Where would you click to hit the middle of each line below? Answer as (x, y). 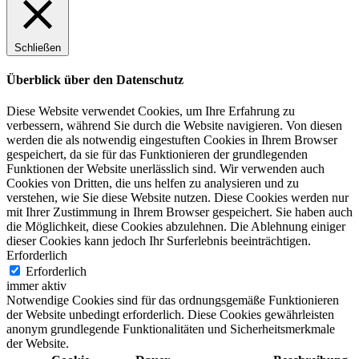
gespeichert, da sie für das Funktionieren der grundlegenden (157, 155)
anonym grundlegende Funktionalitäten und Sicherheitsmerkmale (171, 329)
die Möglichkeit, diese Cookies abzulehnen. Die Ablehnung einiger (176, 227)
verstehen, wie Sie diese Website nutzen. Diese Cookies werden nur (177, 198)
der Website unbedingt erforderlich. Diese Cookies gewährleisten (170, 315)
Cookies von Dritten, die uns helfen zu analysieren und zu (153, 184)
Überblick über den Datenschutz (95, 79)
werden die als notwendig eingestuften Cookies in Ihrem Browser (172, 140)
